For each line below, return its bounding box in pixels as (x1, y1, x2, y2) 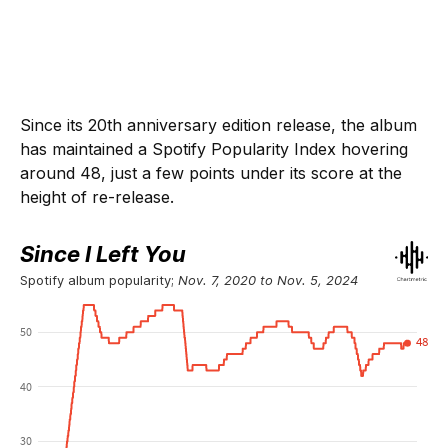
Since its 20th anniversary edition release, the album (20, 114, 417, 135)
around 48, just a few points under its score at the (20, 162, 402, 183)
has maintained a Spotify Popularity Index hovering (20, 138, 408, 159)
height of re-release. (20, 186, 174, 207)
